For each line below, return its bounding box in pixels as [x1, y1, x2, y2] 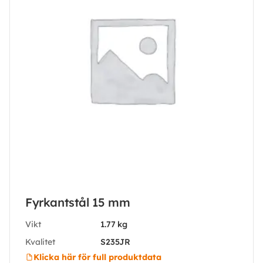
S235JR [100, 236, 131, 247]
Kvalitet [25, 236, 55, 247]
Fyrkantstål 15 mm [25, 194, 130, 210]
